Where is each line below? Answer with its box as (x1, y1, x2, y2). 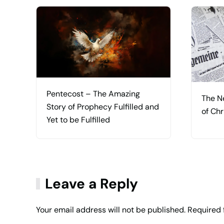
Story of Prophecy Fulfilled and (46, 101, 159, 112)
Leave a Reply (45, 174, 138, 193)
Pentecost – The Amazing (46, 88, 140, 99)
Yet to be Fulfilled (46, 114, 110, 125)
